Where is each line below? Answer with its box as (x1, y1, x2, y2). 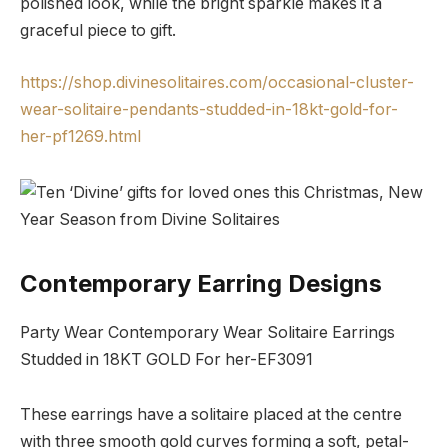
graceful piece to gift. (20, 21, 176, 41)
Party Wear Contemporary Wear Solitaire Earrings (20, 322, 395, 342)
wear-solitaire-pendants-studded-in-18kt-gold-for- (20, 99, 398, 119)
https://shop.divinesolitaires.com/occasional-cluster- (20, 72, 414, 92)
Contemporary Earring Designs (20, 268, 382, 298)
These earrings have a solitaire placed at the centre (20, 405, 402, 425)
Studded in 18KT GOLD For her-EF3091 (20, 349, 313, 369)
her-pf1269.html (20, 126, 141, 146)
